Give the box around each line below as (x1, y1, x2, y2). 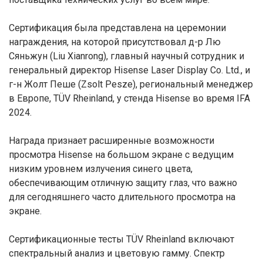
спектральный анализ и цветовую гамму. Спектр (9, 248, 225, 259)
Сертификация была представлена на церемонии (9, 22, 226, 33)
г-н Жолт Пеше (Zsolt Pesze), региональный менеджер (9, 79, 253, 90)
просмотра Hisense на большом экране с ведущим (9, 149, 234, 160)
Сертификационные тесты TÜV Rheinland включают (9, 234, 234, 245)
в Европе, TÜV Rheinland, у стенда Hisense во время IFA (9, 93, 250, 104)
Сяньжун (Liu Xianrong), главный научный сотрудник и (9, 50, 244, 62)
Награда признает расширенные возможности (9, 135, 214, 146)
